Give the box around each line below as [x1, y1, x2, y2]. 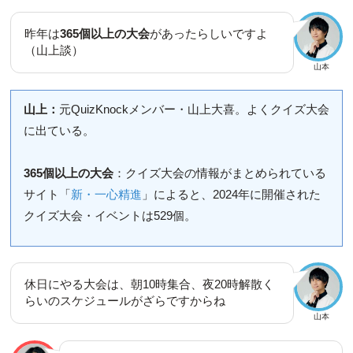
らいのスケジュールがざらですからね [24, 293, 225, 307]
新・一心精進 [70, 187, 142, 201]
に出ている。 [23, 123, 95, 137]
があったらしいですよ [149, 27, 268, 41]
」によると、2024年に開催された [141, 187, 321, 201]
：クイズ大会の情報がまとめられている [113, 165, 326, 180]
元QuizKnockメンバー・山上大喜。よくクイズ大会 [58, 102, 329, 116]
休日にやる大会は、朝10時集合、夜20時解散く [24, 277, 274, 291]
